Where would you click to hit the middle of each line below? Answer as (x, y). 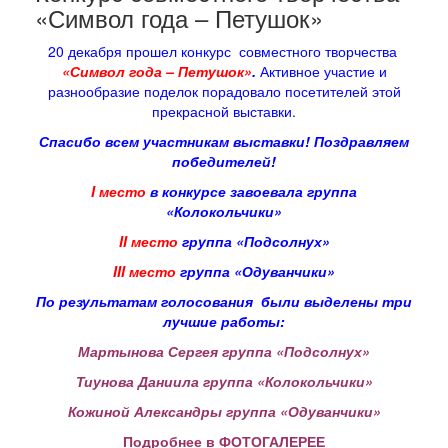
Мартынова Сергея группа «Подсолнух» (224, 351)
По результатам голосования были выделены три (224, 301)
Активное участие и (321, 71)
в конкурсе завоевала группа (251, 191)
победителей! (224, 161)
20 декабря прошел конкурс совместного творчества (224, 51)
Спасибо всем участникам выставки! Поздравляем (224, 141)
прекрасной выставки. (224, 111)
